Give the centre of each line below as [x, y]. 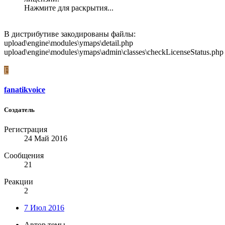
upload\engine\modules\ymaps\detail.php [69, 43]
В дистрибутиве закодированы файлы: [70, 34]
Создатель [19, 109]
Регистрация [26, 129]
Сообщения [24, 155]
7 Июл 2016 [44, 207]
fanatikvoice [25, 90]
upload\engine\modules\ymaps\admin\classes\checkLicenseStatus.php [114, 52]
